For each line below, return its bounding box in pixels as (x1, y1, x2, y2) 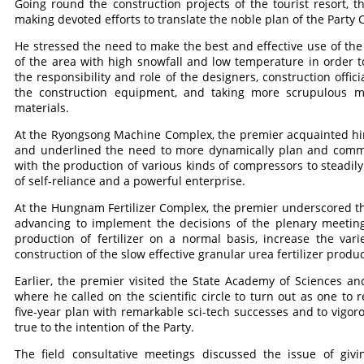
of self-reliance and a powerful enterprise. (15, 173, 246, 188)
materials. (15, 100, 70, 115)
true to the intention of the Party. (15, 319, 195, 335)
